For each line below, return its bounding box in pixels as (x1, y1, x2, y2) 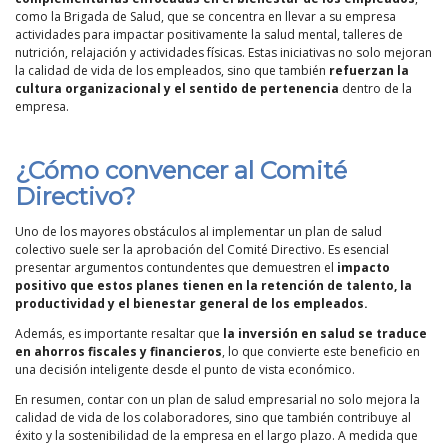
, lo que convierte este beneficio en (222, 342, 420, 360)
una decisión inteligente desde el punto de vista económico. (15, 360, 355, 378)
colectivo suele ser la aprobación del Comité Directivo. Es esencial (15, 240, 389, 258)
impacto (337, 258, 390, 276)
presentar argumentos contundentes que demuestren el (15, 258, 337, 276)
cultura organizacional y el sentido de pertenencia (15, 79, 339, 97)
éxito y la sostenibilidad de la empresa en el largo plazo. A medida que (15, 426, 418, 444)
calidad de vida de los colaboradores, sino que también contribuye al (15, 408, 411, 426)
